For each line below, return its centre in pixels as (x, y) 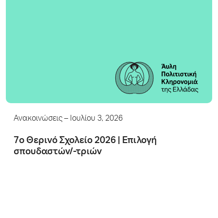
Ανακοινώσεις (38, 119)
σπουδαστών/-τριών (58, 152)
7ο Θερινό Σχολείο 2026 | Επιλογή (85, 141)
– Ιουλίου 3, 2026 (92, 119)
